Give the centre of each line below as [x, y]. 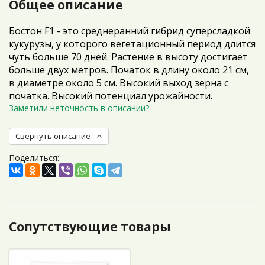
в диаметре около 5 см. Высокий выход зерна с [119, 83]
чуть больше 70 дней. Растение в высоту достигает [128, 57]
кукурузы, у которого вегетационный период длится [132, 44]
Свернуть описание [53, 136]
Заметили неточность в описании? [79, 108]
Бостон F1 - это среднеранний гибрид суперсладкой [130, 31]
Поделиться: [34, 158]
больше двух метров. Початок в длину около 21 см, [129, 70]
